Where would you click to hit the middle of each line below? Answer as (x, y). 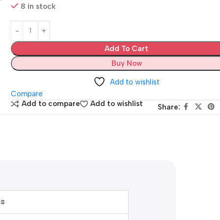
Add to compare (51, 104)
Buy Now (126, 63)
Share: (169, 107)
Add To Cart (127, 48)
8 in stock (38, 6)
